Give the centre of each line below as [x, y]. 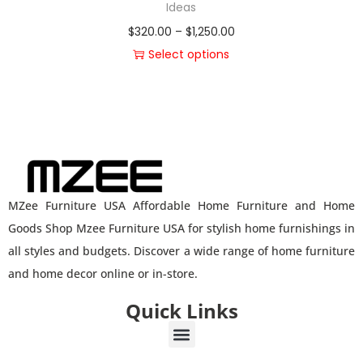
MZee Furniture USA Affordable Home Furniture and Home [181, 206]
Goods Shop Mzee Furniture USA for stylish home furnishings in [181, 228]
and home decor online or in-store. [103, 274]
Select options [189, 55]
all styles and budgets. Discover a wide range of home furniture [181, 251]
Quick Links [181, 311]
